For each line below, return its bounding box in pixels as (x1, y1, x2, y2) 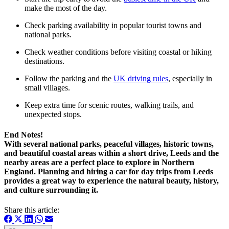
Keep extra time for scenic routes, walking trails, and (25, 101, 194, 110)
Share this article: (4, 205, 59, 214)
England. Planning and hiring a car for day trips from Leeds (4, 167, 213, 176)
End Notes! (4, 130, 43, 139)
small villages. (25, 83, 72, 93)
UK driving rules (113, 74, 168, 83)
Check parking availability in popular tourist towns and (25, 21, 201, 30)
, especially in (168, 74, 212, 83)
